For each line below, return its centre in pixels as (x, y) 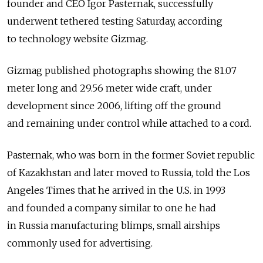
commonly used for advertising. (80, 243)
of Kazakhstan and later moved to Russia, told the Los (129, 173)
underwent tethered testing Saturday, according (115, 21)
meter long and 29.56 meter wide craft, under (109, 88)
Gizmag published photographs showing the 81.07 (122, 71)
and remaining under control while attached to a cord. (129, 124)
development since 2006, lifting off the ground (114, 106)
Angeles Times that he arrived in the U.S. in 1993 (116, 190)
